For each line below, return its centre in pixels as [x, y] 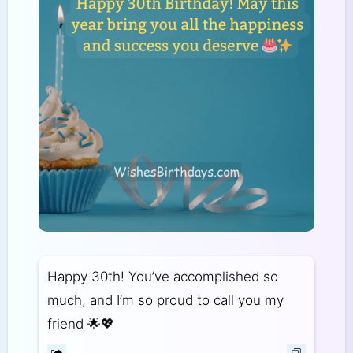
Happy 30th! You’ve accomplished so [162, 276]
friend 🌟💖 [80, 323]
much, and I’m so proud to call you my [165, 300]
